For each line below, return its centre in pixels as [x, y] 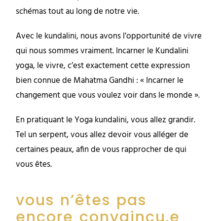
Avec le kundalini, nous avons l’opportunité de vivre [109, 37]
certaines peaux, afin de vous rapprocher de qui [101, 150]
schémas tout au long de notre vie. [78, 12]
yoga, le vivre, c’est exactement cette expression [103, 66]
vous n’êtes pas [81, 201]
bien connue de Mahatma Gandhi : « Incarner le [100, 81]
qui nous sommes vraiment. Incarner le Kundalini [102, 51]
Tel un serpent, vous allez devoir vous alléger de [102, 135]
